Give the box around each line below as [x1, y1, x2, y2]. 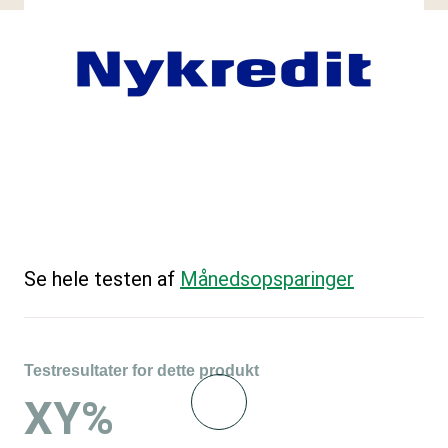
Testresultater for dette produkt [24, 362, 259, 379]
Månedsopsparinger [180, 267, 354, 291]
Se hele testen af [24, 267, 180, 291]
